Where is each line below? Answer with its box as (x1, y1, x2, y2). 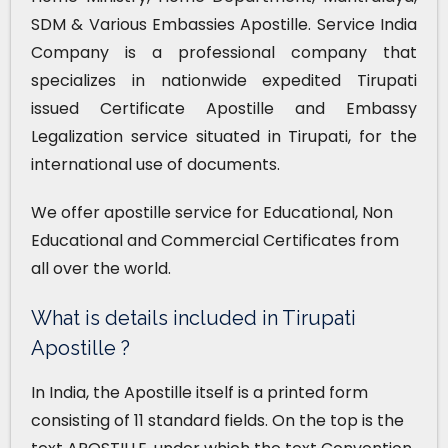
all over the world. (31, 256, 171, 280)
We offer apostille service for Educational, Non (31, 200, 393, 224)
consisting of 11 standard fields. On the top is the (31, 408, 404, 432)
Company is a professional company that (31, 40, 417, 64)
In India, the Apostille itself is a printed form (31, 380, 368, 404)
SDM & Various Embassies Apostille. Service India (31, 12, 417, 36)
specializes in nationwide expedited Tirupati (31, 68, 417, 92)
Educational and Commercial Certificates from (31, 228, 399, 252)
